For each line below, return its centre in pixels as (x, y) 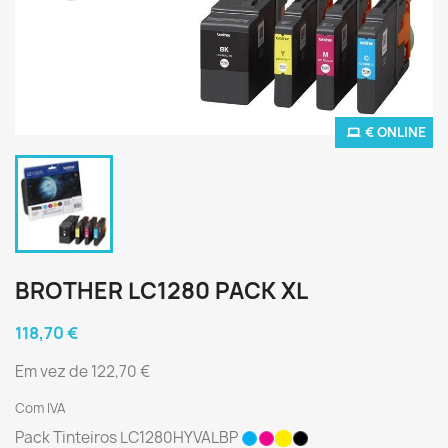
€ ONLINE (395, 132)
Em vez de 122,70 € (82, 371)
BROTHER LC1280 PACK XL (161, 291)
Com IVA (40, 408)
